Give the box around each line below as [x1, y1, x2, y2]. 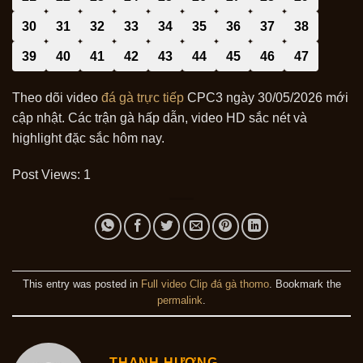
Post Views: [12, 168, 80, 182]
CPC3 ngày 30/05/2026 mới [184, 90, 348, 105]
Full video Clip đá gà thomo [140, 277, 269, 290]
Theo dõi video [12, 90, 101, 105]
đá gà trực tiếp [101, 90, 184, 105]
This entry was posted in [22, 277, 141, 290]
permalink [157, 293, 203, 306]
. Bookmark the [268, 277, 341, 290]
